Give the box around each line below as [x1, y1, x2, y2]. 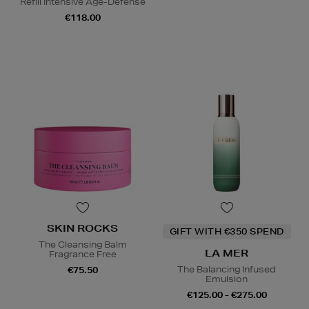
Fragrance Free [48, 248, 117, 260]
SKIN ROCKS [47, 221, 118, 235]
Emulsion [206, 272, 248, 285]
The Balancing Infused [177, 263, 276, 275]
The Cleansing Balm [38, 238, 127, 250]
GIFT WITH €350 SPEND [169, 225, 284, 237]
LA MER [205, 246, 248, 259]
